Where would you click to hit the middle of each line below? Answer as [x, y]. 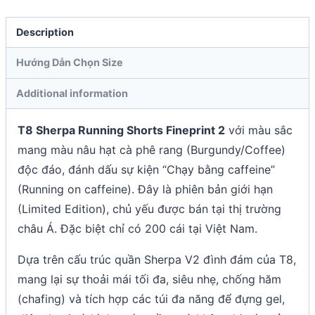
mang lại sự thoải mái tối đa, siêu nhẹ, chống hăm [149, 279]
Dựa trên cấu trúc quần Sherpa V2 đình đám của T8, [157, 259]
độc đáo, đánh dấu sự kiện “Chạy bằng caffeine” [146, 169]
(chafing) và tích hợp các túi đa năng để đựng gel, [151, 298]
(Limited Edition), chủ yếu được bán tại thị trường [149, 208]
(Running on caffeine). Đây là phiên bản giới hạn [145, 189]
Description [45, 32]
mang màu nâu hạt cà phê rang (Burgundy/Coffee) [152, 149]
